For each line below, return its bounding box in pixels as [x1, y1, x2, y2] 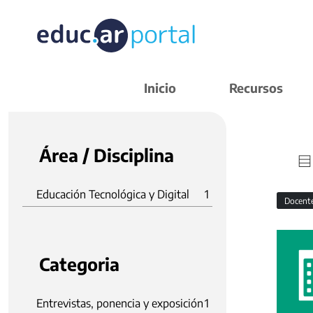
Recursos [229, 80, 283, 96]
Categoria [39, 253, 119, 275]
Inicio [144, 80, 176, 96]
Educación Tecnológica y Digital [36, 187, 189, 201]
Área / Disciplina [39, 144, 174, 166]
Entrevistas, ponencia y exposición [36, 296, 203, 310]
